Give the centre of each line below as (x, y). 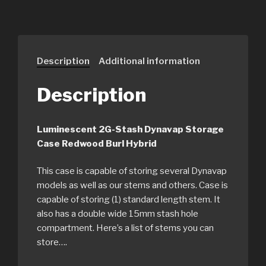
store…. (52, 242)
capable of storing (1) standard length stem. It (129, 199)
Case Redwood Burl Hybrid (97, 143)
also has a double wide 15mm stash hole (118, 214)
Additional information (149, 61)
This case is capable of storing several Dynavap (132, 171)
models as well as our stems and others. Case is (132, 185)
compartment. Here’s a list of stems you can (125, 228)
